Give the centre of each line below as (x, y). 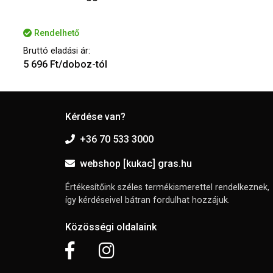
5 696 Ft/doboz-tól (65, 65)
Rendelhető (57, 34)
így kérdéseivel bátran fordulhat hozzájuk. (147, 200)
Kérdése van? (95, 117)
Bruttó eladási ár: (57, 51)
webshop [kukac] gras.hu (136, 164)
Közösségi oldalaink (111, 227)
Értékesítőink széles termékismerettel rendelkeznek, (167, 188)
